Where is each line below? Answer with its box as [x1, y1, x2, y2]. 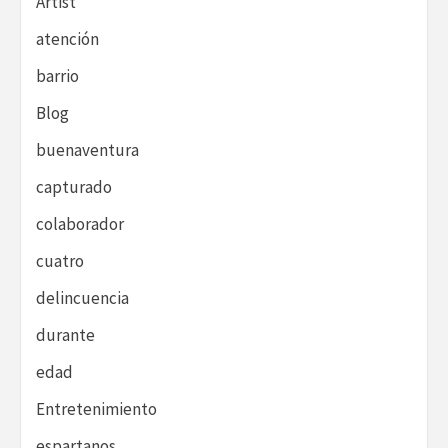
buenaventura [36, 139, 139, 162]
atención [36, 28, 99, 51]
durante [36, 324, 95, 347]
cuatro [36, 250, 84, 273]
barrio [36, 65, 79, 88]
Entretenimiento [36, 398, 157, 421]
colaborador [36, 213, 124, 236]
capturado [36, 176, 112, 199]
